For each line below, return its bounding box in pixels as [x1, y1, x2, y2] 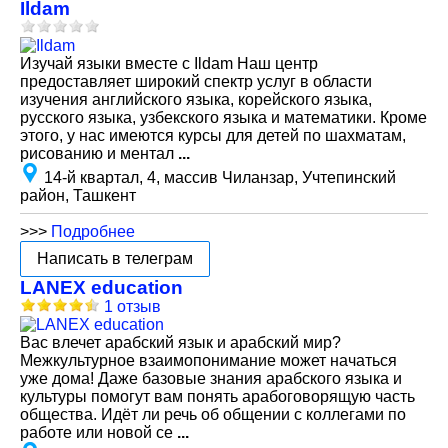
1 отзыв [104, 298, 161, 315]
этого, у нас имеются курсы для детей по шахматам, [20, 127, 406, 144]
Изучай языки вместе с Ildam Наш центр [20, 55, 318, 72]
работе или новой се [20, 424, 177, 441]
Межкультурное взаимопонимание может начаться [20, 352, 397, 369]
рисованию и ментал [20, 145, 178, 162]
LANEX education [20, 277, 183, 298]
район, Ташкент [20, 187, 136, 204]
